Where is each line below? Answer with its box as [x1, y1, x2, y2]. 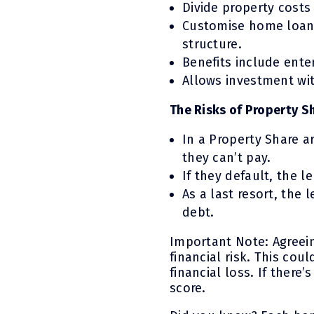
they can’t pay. [182, 149, 271, 165]
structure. [182, 36, 242, 52]
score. [169, 280, 206, 296]
